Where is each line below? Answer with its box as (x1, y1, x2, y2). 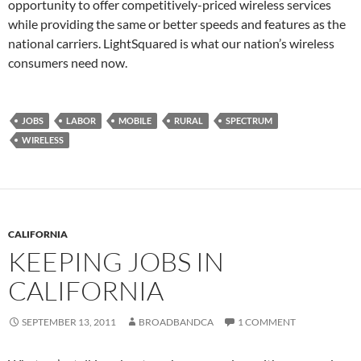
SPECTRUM (226, 115, 272, 127)
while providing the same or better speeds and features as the (8, 16, 346, 32)
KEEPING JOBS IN (8, 245, 224, 279)
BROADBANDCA (139, 316, 214, 329)
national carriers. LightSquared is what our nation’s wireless (8, 35, 334, 52)
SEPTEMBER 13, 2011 (22, 316, 116, 329)
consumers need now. (8, 55, 127, 71)
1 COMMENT (238, 316, 296, 329)
